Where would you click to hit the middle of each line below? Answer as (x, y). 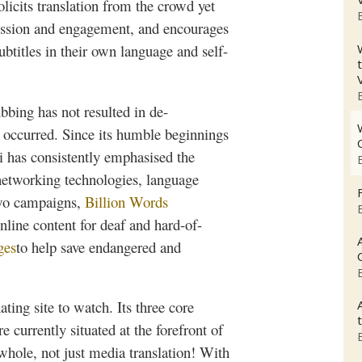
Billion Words (126, 201)
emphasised (139, 156)
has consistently (54, 156)
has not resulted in (92, 111)
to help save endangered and (99, 246)
